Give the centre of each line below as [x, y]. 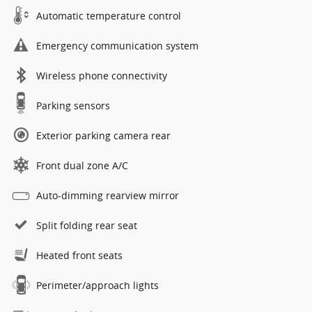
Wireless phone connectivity [102, 75]
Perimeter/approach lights [97, 285]
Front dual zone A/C [82, 165]
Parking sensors [73, 105]
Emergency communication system [117, 45]
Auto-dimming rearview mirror [108, 195]
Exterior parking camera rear [103, 135]
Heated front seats [79, 255]
